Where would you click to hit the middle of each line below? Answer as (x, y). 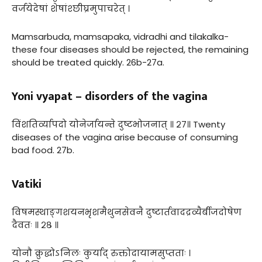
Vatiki (27, 184)
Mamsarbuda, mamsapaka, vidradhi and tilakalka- (120, 36)
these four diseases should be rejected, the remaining (130, 49)
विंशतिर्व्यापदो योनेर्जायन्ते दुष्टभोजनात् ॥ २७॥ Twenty (118, 124)
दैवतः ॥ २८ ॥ (35, 225)
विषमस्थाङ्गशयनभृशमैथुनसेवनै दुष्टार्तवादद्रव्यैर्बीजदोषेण (127, 212)
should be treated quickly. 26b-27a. (88, 62)
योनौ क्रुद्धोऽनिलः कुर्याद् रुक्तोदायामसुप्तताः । (101, 253)
